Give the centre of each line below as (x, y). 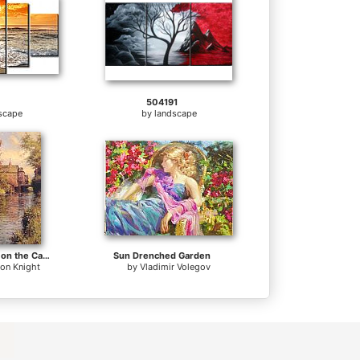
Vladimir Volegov (176, 267)
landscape (175, 114)
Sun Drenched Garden (162, 256)
